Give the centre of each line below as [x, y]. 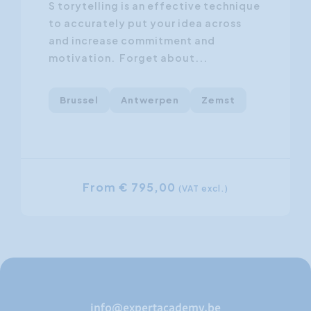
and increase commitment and [132, 40]
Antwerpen [150, 100]
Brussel [79, 100]
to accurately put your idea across [145, 23]
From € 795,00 [131, 187]
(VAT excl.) [203, 188]
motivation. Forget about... [128, 57]
